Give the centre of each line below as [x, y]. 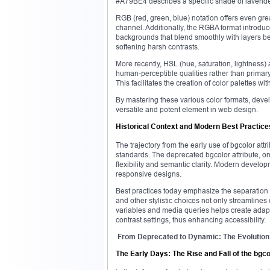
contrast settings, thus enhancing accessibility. [191, 219]
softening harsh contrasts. [158, 46]
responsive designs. [149, 174]
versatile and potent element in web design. [187, 109]
